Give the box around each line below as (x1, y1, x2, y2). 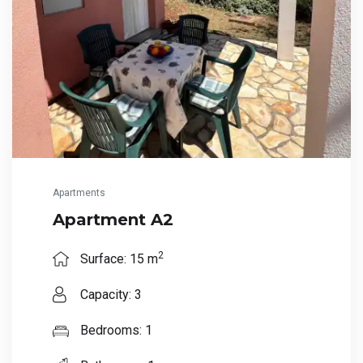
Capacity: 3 (77, 287, 142, 303)
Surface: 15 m (77, 251, 158, 267)
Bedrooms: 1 (77, 322, 152, 339)
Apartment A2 (53, 210, 173, 230)
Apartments (53, 187, 105, 199)
